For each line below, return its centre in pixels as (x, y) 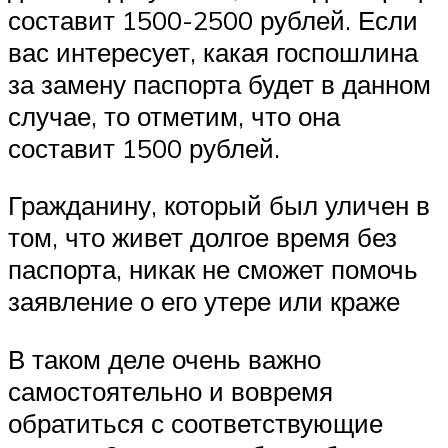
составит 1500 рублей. (144, 147)
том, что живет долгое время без (202, 237)
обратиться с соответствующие (195, 422)
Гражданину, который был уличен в (219, 205)
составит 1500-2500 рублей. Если (213, 19)
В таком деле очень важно (164, 358)
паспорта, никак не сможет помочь (213, 269)
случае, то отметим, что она (174, 115)
